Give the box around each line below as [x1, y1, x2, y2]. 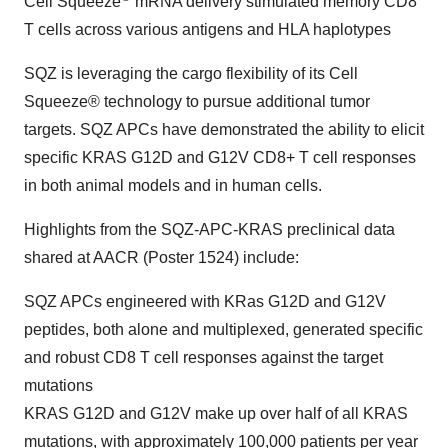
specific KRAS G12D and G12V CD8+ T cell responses [24, 148, 416, 166]
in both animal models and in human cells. [24, 176, 322, 194]
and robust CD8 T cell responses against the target [24, 348, 383, 366]
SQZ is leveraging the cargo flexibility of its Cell [24, 64, 358, 82]
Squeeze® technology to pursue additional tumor [24, 92, 370, 110]
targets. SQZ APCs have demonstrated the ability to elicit [24, 120, 424, 138]
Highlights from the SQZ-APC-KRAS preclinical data [24, 220, 395, 238]
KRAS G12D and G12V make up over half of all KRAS [24, 404, 408, 422]
